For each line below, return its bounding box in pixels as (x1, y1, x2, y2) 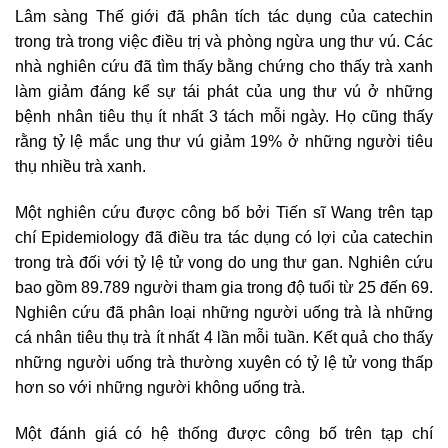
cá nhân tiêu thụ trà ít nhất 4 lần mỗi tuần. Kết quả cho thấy (15, 328, 433, 346)
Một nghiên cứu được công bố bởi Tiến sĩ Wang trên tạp (15, 203, 433, 221)
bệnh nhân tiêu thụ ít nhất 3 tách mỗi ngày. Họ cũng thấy (15, 107, 433, 125)
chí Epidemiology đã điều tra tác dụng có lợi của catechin (15, 228, 433, 246)
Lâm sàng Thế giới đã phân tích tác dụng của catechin (15, 7, 433, 25)
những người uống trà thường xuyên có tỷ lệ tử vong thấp (15, 353, 433, 371)
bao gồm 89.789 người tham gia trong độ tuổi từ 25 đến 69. (15, 278, 433, 296)
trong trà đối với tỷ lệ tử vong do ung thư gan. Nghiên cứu (15, 253, 433, 271)
